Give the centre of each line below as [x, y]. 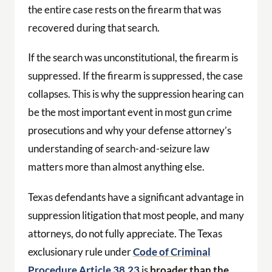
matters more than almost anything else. [116, 167]
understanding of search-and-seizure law [118, 149]
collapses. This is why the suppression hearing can [135, 94]
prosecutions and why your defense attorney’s [129, 131]
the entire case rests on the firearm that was [124, 10]
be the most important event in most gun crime [130, 112]
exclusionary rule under [80, 251]
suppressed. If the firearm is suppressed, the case [135, 76]
